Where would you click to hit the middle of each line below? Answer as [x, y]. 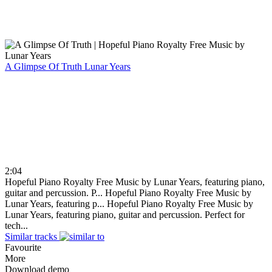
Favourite [23, 247]
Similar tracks [31, 236]
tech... [16, 225]
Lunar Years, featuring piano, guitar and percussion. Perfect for [125, 214]
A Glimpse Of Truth [45, 66]
